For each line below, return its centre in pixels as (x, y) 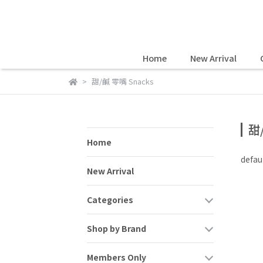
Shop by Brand (117, 228)
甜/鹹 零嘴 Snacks (122, 81)
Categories (110, 200)
